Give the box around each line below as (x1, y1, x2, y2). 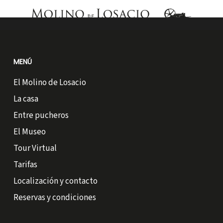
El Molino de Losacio (13, 77, 86, 89)
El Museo (13, 126, 46, 138)
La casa (13, 93, 38, 106)
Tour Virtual (13, 142, 57, 155)
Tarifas (13, 159, 37, 171)
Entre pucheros (13, 110, 69, 122)
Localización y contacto (13, 175, 98, 188)
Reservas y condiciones (13, 192, 96, 204)
